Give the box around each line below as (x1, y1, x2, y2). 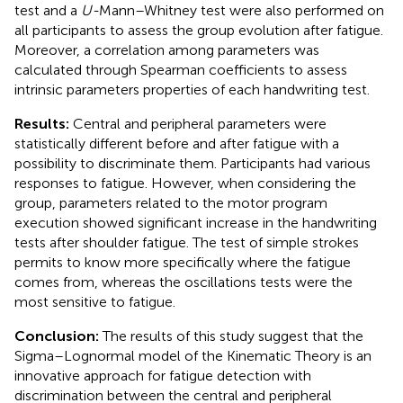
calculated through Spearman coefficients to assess (14, 60, 347, 78)
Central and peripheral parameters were (73, 114, 327, 132)
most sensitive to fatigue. (14, 292, 175, 310)
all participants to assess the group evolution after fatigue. (14, 21, 383, 39)
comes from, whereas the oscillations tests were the (14, 273, 353, 291)
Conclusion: (14, 327, 103, 345)
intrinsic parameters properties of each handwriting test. (14, 80, 370, 98)
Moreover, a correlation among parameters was (14, 40, 319, 58)
